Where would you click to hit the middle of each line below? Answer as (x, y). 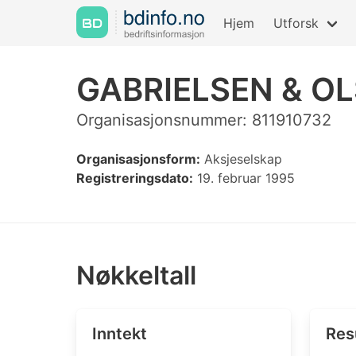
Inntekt (120, 334)
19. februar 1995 (244, 178)
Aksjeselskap (241, 159)
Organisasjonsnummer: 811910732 (204, 120)
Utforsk (296, 23)
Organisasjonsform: (138, 159)
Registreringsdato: (135, 178)
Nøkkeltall (136, 275)
